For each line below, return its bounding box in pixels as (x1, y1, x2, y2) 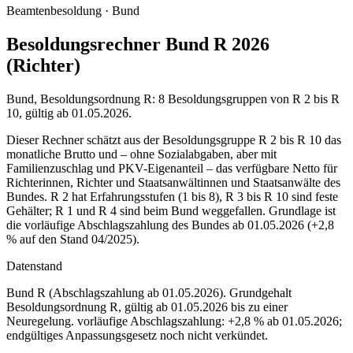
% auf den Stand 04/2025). (6, 232, 139, 246)
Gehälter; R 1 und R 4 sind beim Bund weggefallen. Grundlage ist (6, 203, 336, 217)
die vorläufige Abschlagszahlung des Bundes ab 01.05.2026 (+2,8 (6, 217, 334, 232)
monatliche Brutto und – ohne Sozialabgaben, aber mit (6, 147, 277, 161)
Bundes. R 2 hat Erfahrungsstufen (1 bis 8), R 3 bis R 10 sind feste (6, 189, 338, 203)
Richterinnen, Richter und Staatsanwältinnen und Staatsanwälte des (6, 175, 340, 189)
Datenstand (6, 258, 62, 273)
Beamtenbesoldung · (6, 4, 112, 17)
